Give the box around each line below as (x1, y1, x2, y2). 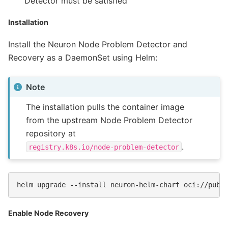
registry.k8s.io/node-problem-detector (28, 142, 180, 151)
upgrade (37, 181, 66, 189)
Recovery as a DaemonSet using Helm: (8, 52, 157, 63)
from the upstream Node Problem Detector (26, 115, 193, 125)
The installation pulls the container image (26, 101, 185, 112)
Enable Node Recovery (8, 209, 89, 218)
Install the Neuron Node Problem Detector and (8, 39, 187, 50)
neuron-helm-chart (110, 181, 180, 189)
